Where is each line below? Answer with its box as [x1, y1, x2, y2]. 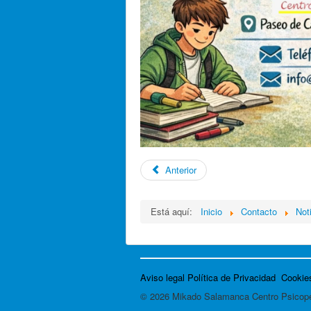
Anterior [165, 163, 197, 177]
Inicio [201, 205, 222, 219]
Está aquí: [151, 205, 198, 219]
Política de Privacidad [187, 271, 276, 285]
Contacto [241, 205, 277, 219]
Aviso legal [140, 271, 185, 285]
